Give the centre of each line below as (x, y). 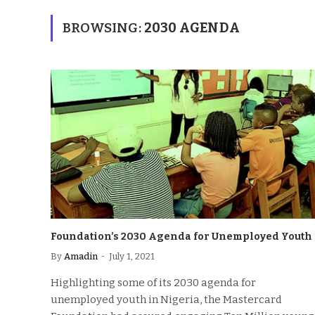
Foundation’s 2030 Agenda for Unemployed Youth (181, 236)
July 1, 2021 (132, 256)
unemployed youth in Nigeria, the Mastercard (166, 299)
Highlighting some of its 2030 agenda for (153, 282)
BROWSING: (103, 28)
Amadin (81, 256)
